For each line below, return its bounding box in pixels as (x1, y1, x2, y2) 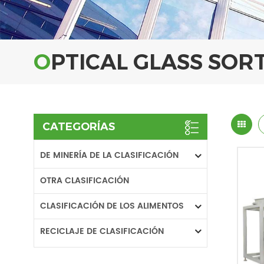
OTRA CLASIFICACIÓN (40, 174, 129, 187)
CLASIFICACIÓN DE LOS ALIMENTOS (40, 199, 184, 213)
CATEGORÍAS (42, 120, 115, 133)
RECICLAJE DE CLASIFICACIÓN (40, 225, 164, 238)
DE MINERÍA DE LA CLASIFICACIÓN (40, 148, 179, 162)
